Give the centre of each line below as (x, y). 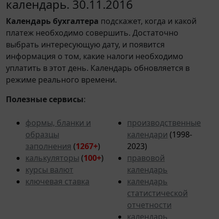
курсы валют (49, 169)
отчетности (149, 205)
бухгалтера (76, 21)
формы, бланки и (58, 122)
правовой (146, 158)
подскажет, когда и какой (148, 21)
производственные (164, 122)
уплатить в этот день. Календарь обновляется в (98, 68)
